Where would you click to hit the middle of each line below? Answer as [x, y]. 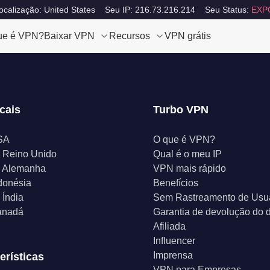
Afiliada [169, 226]
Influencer [174, 241]
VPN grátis [188, 36]
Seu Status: [228, 10]
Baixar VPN [69, 36]
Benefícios [176, 183]
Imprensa [173, 255]
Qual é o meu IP [187, 154]
